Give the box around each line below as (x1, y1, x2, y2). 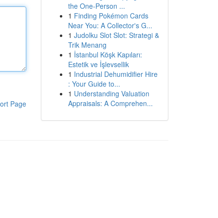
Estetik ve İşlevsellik (68, 59, 129, 69)
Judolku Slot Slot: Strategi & (73, 30, 159, 40)
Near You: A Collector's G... (68, 20, 152, 30)
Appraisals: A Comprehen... (68, 98, 153, 108)
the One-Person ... (68, 1, 125, 11)
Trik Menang (68, 40, 107, 50)
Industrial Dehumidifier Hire (73, 69, 158, 79)
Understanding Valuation (73, 89, 149, 98)
